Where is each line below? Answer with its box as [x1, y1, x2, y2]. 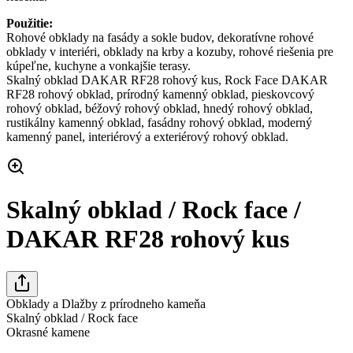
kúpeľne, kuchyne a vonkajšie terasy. [6, 58, 191, 72]
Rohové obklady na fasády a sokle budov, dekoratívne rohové [6, 30, 314, 44]
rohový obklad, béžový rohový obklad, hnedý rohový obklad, [6, 101, 313, 115]
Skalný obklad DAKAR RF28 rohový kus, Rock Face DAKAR [6, 72, 328, 87]
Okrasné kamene [6, 325, 90, 339]
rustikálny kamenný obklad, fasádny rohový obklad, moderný [6, 115, 312, 129]
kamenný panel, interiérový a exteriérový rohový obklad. [6, 129, 288, 143]
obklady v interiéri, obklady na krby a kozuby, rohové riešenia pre [6, 44, 333, 58]
